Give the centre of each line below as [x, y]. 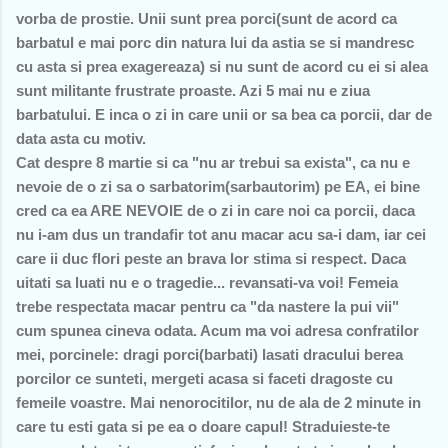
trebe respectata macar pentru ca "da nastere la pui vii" [207, 306]
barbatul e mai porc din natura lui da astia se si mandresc [215, 42]
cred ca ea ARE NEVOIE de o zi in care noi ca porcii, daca [215, 210]
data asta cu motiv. [81, 138]
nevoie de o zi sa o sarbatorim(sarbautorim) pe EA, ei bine [218, 186]
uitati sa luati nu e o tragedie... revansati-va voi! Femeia [207, 282]
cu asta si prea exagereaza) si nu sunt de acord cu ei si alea [222, 66]
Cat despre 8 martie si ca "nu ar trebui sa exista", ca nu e [213, 162]
